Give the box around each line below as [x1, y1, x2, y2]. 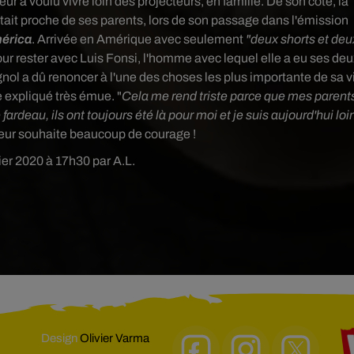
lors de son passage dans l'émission [146, 13, 349, 28]
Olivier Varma [80, 332, 149, 345]
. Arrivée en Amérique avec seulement [32, 32, 247, 47]
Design [41, 332, 80, 345]
